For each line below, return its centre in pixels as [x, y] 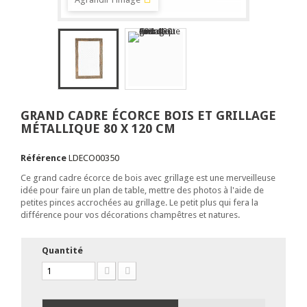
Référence [44, 158]
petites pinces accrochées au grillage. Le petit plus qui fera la [139, 202]
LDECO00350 [94, 158]
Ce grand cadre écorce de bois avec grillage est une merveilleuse [148, 178]
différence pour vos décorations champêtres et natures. [130, 215]
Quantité [62, 250]
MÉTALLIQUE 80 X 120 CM [98, 128]
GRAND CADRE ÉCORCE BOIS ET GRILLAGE [148, 115]
